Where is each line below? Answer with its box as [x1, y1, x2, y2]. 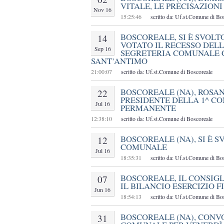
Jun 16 [94, 185, 110, 194]
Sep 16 [94, 44, 111, 53]
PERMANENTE [120, 102, 176, 114]
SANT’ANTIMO [91, 55, 147, 67]
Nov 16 [93, 5, 111, 14]
